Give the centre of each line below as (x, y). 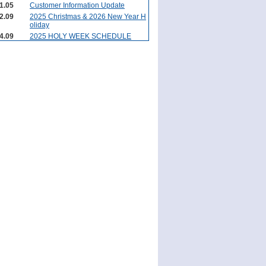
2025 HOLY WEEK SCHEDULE (80, 36)
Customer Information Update (77, 5)
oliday (39, 25)
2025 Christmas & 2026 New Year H (88, 17)
